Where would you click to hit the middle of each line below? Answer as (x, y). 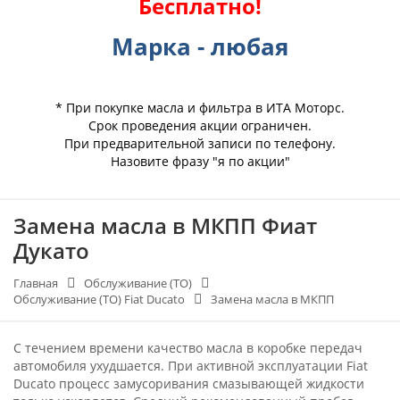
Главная (36, 283)
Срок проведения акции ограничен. (200, 125)
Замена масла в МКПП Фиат (165, 225)
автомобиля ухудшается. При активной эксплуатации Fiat (191, 366)
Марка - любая (200, 46)
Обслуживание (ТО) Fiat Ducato (99, 299)
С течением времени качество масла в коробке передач (188, 348)
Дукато (51, 250)
